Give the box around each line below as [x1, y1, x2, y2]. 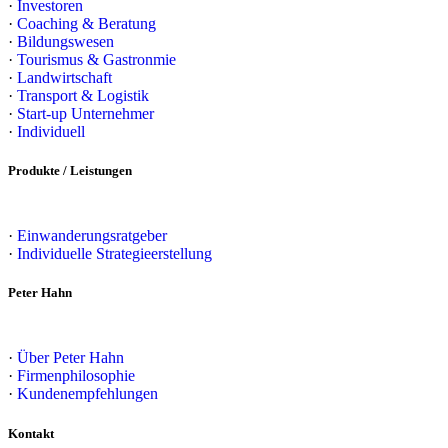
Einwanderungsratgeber [17, 227, 167, 245]
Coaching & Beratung [17, 14, 156, 32]
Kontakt [8, 425, 54, 441]
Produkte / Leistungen [8, 162, 132, 178]
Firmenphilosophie [17, 367, 135, 385]
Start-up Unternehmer [17, 104, 154, 122]
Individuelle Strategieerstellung [17, 245, 212, 263]
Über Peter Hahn [17, 349, 124, 367]
